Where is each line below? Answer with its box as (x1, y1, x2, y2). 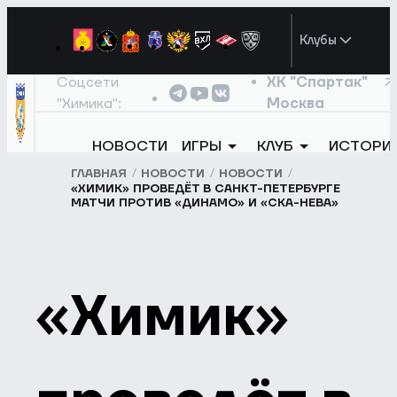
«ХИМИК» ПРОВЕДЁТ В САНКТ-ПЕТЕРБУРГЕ (71, 182, 341, 197)
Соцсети (57, 73, 120, 91)
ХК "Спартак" (266, 73, 368, 91)
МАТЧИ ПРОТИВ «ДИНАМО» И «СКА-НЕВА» (71, 196, 339, 211)
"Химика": (57, 94, 122, 113)
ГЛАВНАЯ (71, 166, 128, 181)
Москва (266, 94, 324, 113)
